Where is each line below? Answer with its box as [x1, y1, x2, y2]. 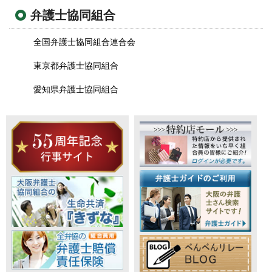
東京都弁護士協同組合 [33, 61, 118, 71]
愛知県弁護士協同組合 [33, 85, 118, 95]
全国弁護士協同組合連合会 [33, 38, 135, 47]
